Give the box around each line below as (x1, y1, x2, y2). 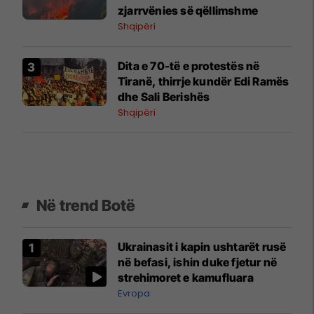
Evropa (118, 287, 150, 301)
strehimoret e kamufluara (118, 271, 254, 285)
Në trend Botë (36, 196, 136, 215)
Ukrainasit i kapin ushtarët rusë (118, 240, 287, 254)
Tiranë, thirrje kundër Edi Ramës (118, 74, 289, 89)
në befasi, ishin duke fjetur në (118, 255, 278, 270)
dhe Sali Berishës (118, 90, 210, 104)
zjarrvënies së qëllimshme (118, 4, 258, 18)
